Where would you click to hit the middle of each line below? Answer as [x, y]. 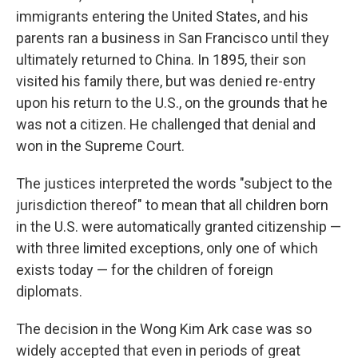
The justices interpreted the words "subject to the [174, 183]
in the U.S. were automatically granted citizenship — [179, 227]
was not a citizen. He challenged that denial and [166, 124]
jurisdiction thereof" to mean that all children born [172, 205]
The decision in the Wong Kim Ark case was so [164, 329]
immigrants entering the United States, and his [162, 16]
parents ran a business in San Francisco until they [173, 38]
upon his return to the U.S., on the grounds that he [172, 103]
